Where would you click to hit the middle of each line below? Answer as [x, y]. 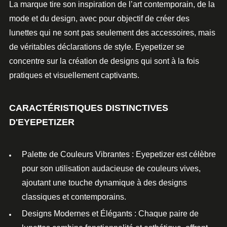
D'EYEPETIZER [42, 122]
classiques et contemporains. [74, 197]
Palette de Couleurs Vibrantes [76, 154]
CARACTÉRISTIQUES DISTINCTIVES [89, 108]
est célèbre [195, 154]
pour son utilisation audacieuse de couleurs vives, [111, 168]
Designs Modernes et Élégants [77, 214]
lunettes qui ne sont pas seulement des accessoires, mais [112, 33]
